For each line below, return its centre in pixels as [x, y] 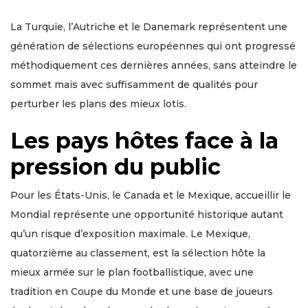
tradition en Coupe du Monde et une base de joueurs [142, 291]
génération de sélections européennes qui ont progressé [153, 46]
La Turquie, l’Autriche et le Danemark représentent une [149, 27]
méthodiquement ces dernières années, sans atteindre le [154, 65]
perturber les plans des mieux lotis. [98, 104]
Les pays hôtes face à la [144, 141]
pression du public [115, 167]
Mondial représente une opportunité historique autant [147, 214]
